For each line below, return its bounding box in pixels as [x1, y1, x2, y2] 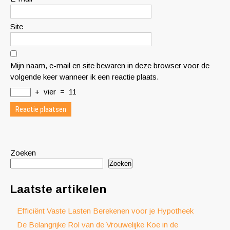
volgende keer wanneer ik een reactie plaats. [10, 72, 159, 81]
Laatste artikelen [10, 183, 106, 196]
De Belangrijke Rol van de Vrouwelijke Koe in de [17, 220, 178, 229]
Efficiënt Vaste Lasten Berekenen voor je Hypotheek [17, 206, 194, 215]
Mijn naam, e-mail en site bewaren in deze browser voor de [10, 61, 209, 70]
